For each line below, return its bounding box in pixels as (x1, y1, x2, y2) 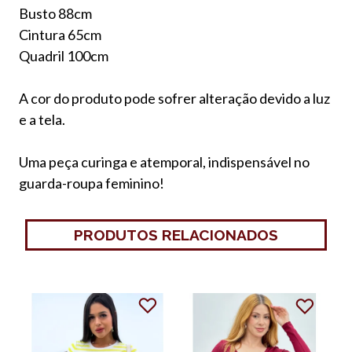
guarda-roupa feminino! (19, 174, 167, 192)
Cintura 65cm (19, 25, 101, 43)
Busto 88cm (19, 4, 92, 22)
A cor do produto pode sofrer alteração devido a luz (19, 89, 330, 107)
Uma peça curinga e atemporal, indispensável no (19, 152, 310, 170)
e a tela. (19, 110, 65, 128)
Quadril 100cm (19, 46, 108, 64)
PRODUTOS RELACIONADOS (74, 225, 278, 244)
